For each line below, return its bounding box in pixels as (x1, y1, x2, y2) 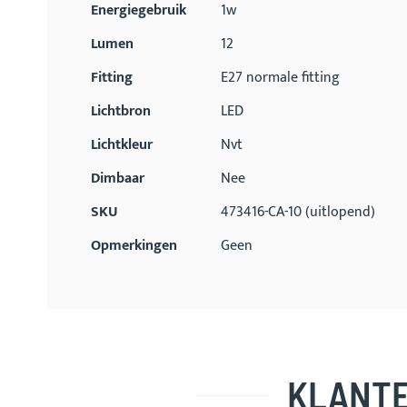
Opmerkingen (91, 233, 177, 258)
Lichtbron (91, 99, 151, 124)
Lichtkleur (91, 133, 153, 157)
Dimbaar (91, 166, 144, 191)
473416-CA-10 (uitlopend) (221, 200, 375, 224)
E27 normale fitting (221, 65, 340, 90)
